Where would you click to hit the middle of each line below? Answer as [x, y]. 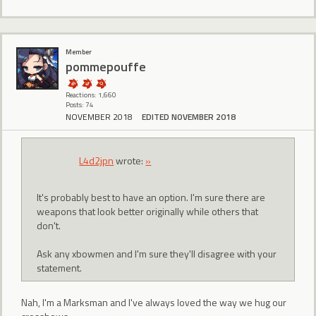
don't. [49, 226]
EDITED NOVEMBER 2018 [189, 117]
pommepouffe [106, 66]
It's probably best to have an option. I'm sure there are [151, 197]
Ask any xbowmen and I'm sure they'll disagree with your [157, 254]
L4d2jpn [97, 160]
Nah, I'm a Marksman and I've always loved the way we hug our [154, 302]
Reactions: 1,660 [91, 95]
